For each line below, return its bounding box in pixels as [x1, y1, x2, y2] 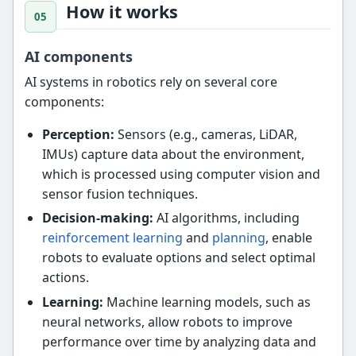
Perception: [41, 125, 114, 143]
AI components [25, 46, 133, 66]
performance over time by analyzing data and [41, 332, 316, 350]
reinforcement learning [41, 229, 183, 247]
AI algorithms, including [153, 209, 300, 227]
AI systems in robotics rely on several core [25, 72, 278, 91]
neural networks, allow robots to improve [41, 312, 292, 331]
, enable [265, 229, 312, 247]
